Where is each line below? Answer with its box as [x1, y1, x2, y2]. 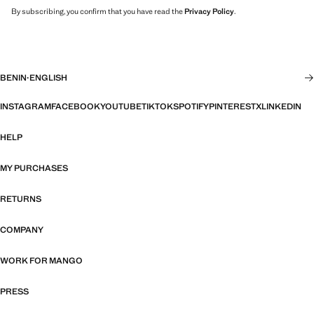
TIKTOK [142, 101, 173, 113]
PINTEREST [209, 101, 256, 113]
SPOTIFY [173, 101, 209, 113]
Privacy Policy [184, 6, 234, 17]
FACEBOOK [51, 101, 100, 113]
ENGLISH [29, 72, 67, 84]
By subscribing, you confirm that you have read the [11, 6, 184, 17]
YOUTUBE [100, 101, 142, 113]
